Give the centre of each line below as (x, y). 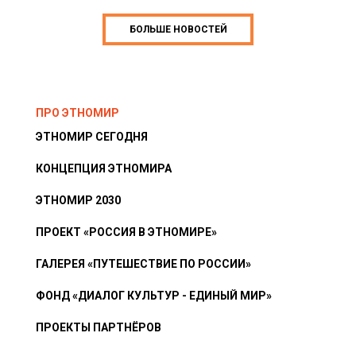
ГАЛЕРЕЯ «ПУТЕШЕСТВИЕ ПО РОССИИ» (143, 264)
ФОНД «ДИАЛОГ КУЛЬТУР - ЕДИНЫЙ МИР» (154, 296)
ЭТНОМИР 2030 (78, 201)
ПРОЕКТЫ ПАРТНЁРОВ (99, 328)
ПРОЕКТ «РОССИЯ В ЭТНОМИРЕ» (126, 232)
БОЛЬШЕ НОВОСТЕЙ (178, 30)
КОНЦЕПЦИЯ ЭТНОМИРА (104, 169)
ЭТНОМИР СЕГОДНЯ (92, 137)
